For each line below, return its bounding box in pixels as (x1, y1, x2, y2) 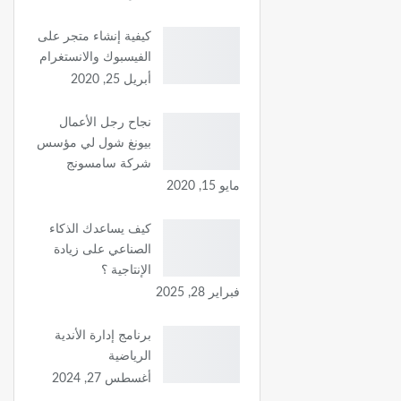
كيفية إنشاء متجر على (38, 30, 152, 44)
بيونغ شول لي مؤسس (37, 137, 152, 150)
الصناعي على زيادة (54, 243, 152, 257)
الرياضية (108, 350, 152, 363)
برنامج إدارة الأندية (55, 329, 152, 343)
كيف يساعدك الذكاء (49, 223, 152, 236)
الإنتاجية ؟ (101, 264, 152, 277)
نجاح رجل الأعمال (59, 116, 152, 130)
